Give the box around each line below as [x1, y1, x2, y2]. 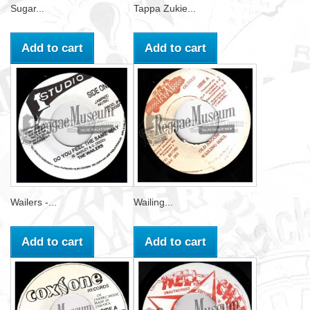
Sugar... [10, 3, 44, 14]
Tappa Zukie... [134, 3, 196, 14]
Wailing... [134, 197, 173, 208]
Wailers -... [10, 197, 57, 208]
